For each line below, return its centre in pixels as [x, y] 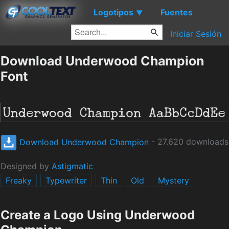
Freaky [19, 181]
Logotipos [113, 12]
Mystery [174, 181]
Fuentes [177, 12]
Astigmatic [72, 166]
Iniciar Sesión [196, 34]
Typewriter [66, 181]
